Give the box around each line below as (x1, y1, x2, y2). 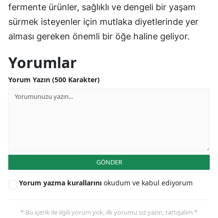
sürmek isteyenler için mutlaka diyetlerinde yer (8, 16, 199, 27)
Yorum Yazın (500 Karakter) (8, 74, 100, 84)
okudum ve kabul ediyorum (104, 178, 193, 187)
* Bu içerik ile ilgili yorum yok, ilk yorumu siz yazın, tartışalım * (20, 207, 198, 217)
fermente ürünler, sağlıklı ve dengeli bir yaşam (8, 1, 196, 12)
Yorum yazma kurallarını (19, 178, 104, 187)
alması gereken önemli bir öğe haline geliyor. (8, 31, 190, 41)
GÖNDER (96, 157, 122, 166)
